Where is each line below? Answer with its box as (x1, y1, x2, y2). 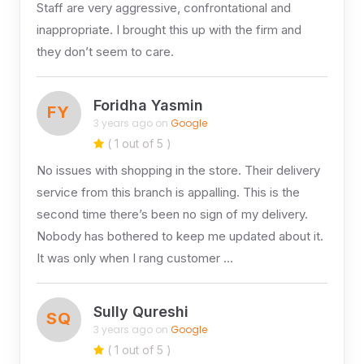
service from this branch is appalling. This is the (36, 184, 300, 200)
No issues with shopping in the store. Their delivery (36, 162, 320, 178)
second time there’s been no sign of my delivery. (36, 206, 308, 222)
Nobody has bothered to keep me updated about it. (36, 227, 323, 244)
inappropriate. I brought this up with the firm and (36, 21, 301, 37)
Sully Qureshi (93, 303, 188, 321)
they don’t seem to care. (36, 43, 174, 59)
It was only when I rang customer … (36, 249, 233, 266)
